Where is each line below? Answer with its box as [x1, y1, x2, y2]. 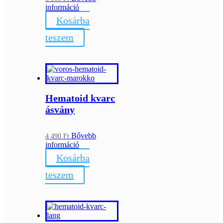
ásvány [45, 104, 75, 115]
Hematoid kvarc [45, 92, 115, 104]
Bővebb [71, 131, 97, 140]
